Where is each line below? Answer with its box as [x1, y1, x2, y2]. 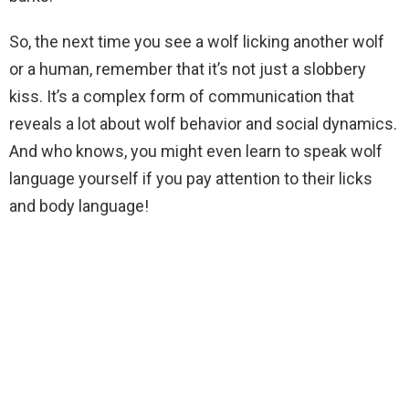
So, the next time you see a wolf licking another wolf [9, 32, 384, 51]
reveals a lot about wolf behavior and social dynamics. [9, 114, 397, 133]
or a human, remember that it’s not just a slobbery [9, 59, 366, 79]
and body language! [9, 196, 149, 215]
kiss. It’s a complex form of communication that [9, 87, 354, 106]
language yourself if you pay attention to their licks [9, 169, 372, 188]
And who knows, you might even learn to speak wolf [9, 142, 383, 161]
